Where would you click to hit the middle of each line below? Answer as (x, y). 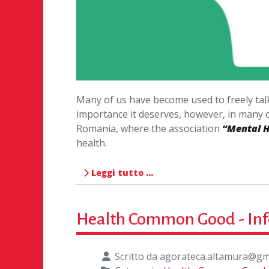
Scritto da (136, 257)
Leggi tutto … (121, 173)
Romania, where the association (149, 129)
